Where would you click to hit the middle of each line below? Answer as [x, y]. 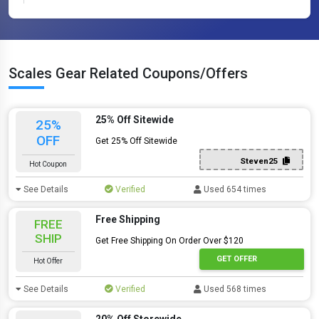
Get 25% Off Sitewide [136, 141]
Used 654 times [234, 189]
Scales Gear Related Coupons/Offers [128, 73]
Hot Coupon [48, 164]
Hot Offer [48, 261]
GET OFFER [236, 258]
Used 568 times [234, 289]
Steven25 [261, 161]
